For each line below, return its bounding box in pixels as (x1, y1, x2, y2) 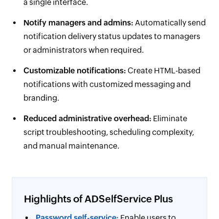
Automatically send (133, 18, 206, 27)
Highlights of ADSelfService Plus (24, 193, 173, 204)
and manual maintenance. (23, 141, 119, 151)
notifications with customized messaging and (23, 80, 191, 89)
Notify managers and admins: (23, 18, 133, 27)
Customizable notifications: (23, 66, 126, 75)
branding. (23, 93, 59, 103)
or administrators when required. (23, 45, 144, 55)
